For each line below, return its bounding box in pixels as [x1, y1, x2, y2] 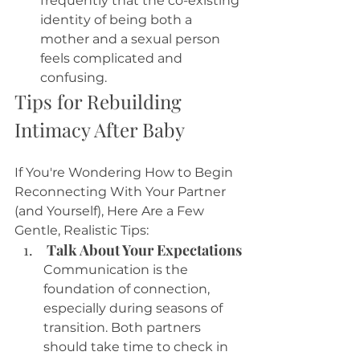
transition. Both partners [43, 320, 204, 336]
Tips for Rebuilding [14, 88, 186, 115]
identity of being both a [40, 12, 195, 28]
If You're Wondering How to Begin [14, 165, 236, 181]
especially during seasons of [43, 301, 226, 317]
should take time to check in [43, 339, 231, 355]
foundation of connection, [43, 281, 213, 297]
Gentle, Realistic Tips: [14, 223, 149, 239]
